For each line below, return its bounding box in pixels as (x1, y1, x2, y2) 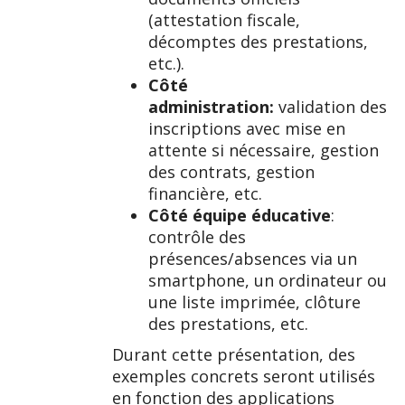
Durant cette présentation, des (112, 343, 355, 365)
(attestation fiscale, (148, 8, 300, 31)
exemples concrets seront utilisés (112, 364, 375, 387)
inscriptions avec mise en (148, 117, 345, 139)
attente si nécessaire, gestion (148, 138, 379, 161)
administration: (148, 95, 274, 118)
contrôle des (148, 225, 246, 248)
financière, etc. (148, 182, 262, 204)
